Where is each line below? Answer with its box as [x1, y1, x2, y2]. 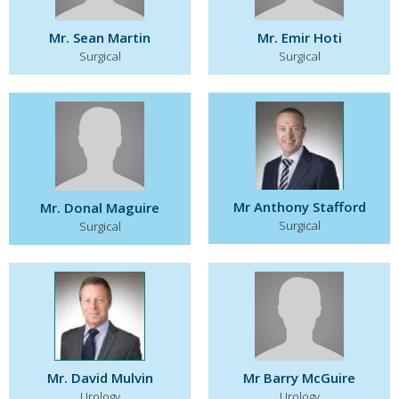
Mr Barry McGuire [243, 369, 355, 387]
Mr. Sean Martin [49, 28, 151, 46]
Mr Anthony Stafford [232, 198, 366, 216]
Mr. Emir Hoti [256, 28, 342, 46]
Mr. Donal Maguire [40, 199, 159, 216]
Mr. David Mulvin [46, 369, 153, 387]
